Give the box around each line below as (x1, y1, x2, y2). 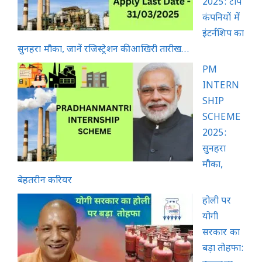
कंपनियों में (202, 12, 240, 25)
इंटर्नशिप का (202, 27, 244, 40)
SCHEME (202, 111, 240, 124)
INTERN (202, 80, 239, 92)
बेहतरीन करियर (18, 174, 73, 187)
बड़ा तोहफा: (202, 242, 244, 255)
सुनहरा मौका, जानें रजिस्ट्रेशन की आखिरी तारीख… (18, 43, 189, 56)
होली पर (202, 195, 231, 208)
